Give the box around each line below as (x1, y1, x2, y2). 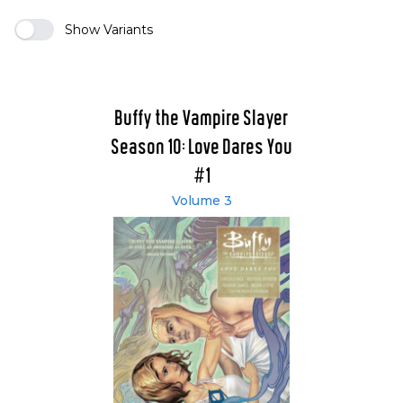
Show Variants (65, 21, 153, 38)
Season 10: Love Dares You (111, 137, 292, 158)
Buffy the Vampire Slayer (114, 108, 289, 130)
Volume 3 (171, 192, 232, 209)
